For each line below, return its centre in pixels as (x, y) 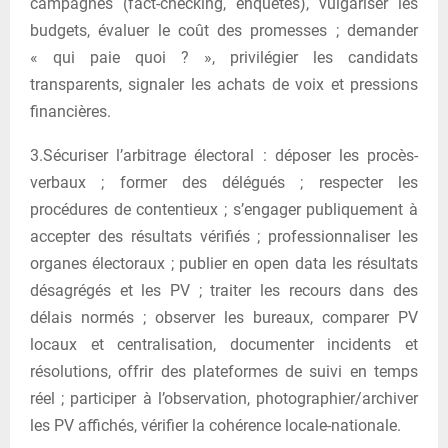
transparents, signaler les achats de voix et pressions (224, 84)
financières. (70, 111)
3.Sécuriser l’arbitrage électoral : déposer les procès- (224, 155)
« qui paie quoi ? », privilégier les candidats (224, 57)
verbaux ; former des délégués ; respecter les (224, 182)
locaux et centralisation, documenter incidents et (224, 344)
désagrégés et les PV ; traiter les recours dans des (224, 290)
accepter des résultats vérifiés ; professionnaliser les (224, 236)
